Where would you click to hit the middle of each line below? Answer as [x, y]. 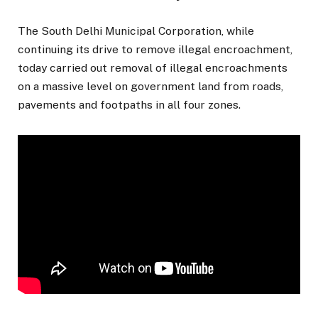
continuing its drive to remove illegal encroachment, [155, 50]
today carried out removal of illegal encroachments [153, 68]
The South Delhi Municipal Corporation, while [136, 31]
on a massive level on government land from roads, [150, 87]
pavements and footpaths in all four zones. [129, 105]
